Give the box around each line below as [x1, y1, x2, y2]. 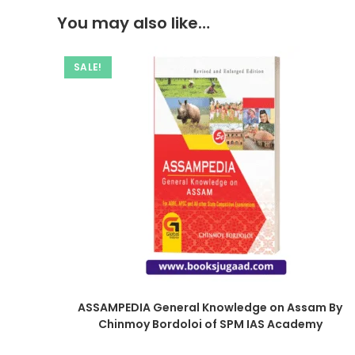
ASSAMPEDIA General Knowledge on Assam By [78, 300, 343, 315]
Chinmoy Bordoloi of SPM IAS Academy [97, 316, 323, 332]
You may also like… [57, 12, 210, 34]
